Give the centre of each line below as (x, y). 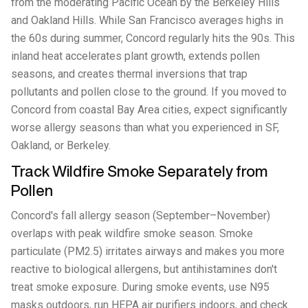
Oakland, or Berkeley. (61, 145)
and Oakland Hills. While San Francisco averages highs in (147, 20)
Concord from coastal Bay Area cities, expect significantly (149, 110)
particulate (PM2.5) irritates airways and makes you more (148, 251)
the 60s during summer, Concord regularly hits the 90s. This (153, 38)
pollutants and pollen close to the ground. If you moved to (149, 92)
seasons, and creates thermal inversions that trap (129, 74)
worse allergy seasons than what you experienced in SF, (145, 128)
